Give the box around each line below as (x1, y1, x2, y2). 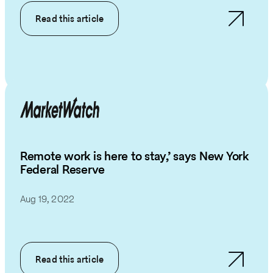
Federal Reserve (20, 161, 105, 179)
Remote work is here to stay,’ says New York (20, 147, 249, 165)
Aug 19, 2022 (20, 193, 75, 205)
